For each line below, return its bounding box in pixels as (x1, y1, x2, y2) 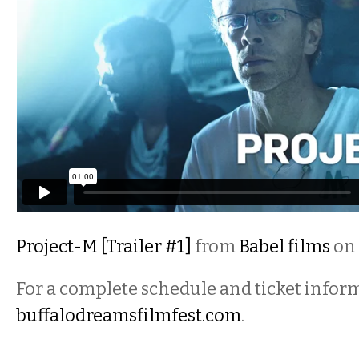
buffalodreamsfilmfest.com (16, 305, 241, 326)
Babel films (239, 236, 330, 257)
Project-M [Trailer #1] (16, 236, 192, 257)
